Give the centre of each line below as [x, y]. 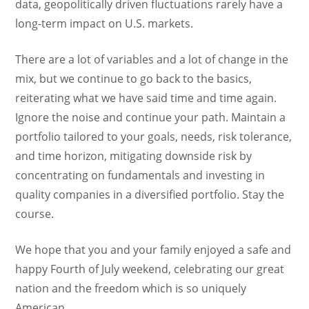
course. [38, 214]
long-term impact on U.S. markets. [106, 23]
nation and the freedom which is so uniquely [131, 288]
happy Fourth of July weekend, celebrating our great [150, 269]
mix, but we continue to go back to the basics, [134, 79]
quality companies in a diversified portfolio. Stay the [150, 195]
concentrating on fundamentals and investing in [140, 175]
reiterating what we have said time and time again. [146, 98]
